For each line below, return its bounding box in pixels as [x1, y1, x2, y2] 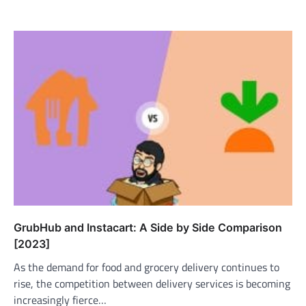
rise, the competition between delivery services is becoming [14, 275, 290, 292]
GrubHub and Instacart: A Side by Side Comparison [14, 221, 282, 235]
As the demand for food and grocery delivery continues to [14, 259, 279, 276]
